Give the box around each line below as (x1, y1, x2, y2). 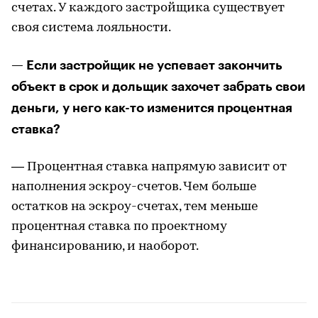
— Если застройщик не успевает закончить (11, 59, 283, 72)
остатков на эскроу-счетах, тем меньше (11, 200, 258, 214)
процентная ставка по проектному (11, 220, 226, 234)
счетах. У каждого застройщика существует (11, 1, 285, 15)
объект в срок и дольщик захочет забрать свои (11, 80, 305, 93)
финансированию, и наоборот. (11, 240, 199, 253)
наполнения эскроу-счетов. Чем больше (11, 180, 256, 194)
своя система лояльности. (11, 21, 171, 35)
